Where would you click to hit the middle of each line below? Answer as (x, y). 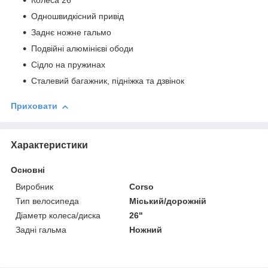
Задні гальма (41, 230)
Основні (28, 170)
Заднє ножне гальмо (71, 33)
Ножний (146, 230)
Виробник (34, 187)
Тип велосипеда (47, 201)
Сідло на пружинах (68, 65)
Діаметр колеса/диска (58, 216)
